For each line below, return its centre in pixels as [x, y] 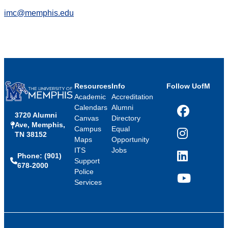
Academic [90, 97]
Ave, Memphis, [40, 125]
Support [87, 161]
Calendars [91, 108]
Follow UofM [189, 86]
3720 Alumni [36, 115]
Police [84, 172]
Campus [88, 129]
